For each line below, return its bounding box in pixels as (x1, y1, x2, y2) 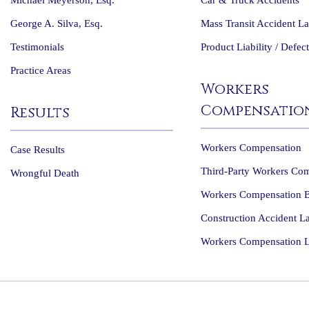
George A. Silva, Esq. (10, 18, 103, 29)
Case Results (10, 144, 65, 155)
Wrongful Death (10, 168, 79, 179)
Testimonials (10, 41, 64, 52)
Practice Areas (10, 65, 71, 76)
